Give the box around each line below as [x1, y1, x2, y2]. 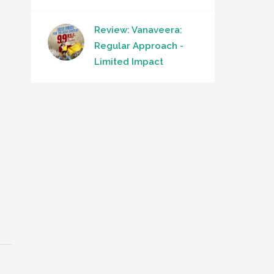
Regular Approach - [94, 40, 183, 51]
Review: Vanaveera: [94, 24, 182, 35]
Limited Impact [94, 56, 163, 67]
